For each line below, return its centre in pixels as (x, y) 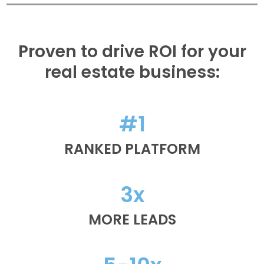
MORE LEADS (132, 220)
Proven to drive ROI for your (132, 52)
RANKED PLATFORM (132, 149)
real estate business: (132, 72)
